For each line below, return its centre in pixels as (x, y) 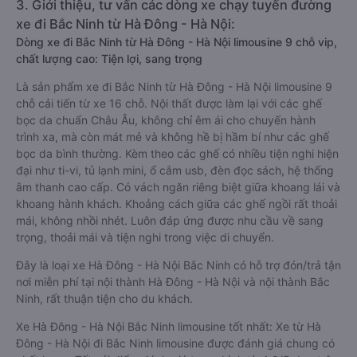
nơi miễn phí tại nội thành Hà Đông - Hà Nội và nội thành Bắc (173, 339)
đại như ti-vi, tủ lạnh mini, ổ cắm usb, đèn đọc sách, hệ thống (175, 228)
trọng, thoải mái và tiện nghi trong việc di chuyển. (145, 294)
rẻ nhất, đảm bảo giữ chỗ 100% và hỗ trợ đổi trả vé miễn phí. (174, 16)
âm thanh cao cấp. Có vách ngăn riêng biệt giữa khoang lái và (178, 244)
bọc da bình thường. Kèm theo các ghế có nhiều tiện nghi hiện (177, 211)
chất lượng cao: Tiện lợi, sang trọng (109, 116)
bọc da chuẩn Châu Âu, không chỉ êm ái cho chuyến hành (166, 177)
